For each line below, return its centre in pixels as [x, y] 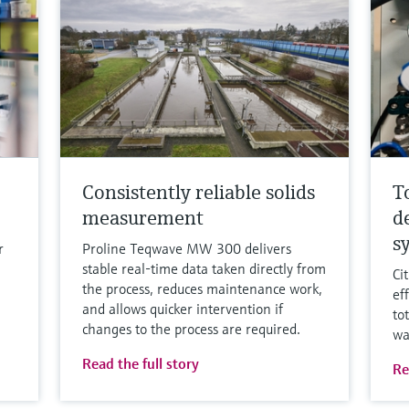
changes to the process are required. [192, 328]
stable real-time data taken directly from [204, 268]
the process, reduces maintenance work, [203, 288]
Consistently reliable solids [199, 192]
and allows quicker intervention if [183, 308]
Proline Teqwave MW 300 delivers [187, 248]
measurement [143, 217]
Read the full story [141, 363]
